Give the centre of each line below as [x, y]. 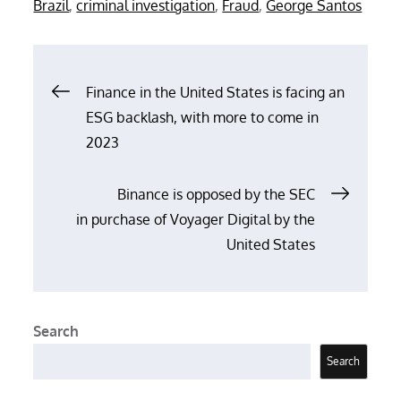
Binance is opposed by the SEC [216, 194]
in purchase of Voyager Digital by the [195, 219]
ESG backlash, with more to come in [203, 117]
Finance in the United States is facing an [216, 92]
